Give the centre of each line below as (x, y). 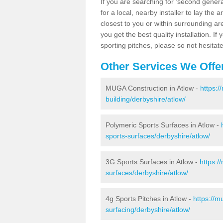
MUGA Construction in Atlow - (153, 88)
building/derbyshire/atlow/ (146, 99)
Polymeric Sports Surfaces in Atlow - (163, 125)
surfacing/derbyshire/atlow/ (148, 209)
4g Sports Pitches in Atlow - (149, 198)
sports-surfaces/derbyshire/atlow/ (158, 136)
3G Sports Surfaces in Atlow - (153, 162)
